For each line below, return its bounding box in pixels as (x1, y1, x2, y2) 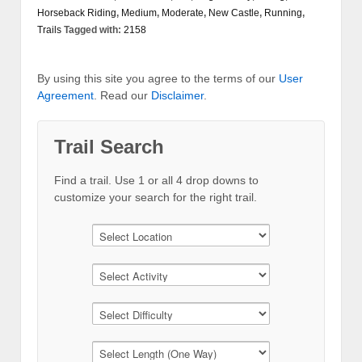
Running (264, 7, 302, 19)
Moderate (162, 7, 204, 19)
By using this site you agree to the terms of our (37, 72, 279, 86)
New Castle (208, 7, 259, 19)
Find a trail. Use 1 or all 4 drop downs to (54, 174, 259, 187)
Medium (121, 7, 157, 19)
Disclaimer (151, 89, 204, 103)
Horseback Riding (37, 7, 116, 19)
